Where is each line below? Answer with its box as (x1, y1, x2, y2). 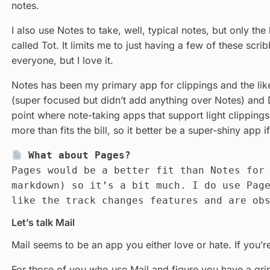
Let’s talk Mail (11, 216, 75, 229)
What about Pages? (22, 149, 131, 162)
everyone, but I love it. (11, 54, 113, 67)
